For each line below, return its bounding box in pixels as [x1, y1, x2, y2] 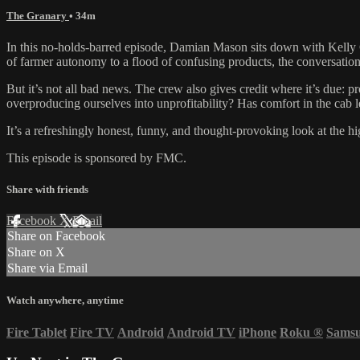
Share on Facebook [7, 229, 105, 243]
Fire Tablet [6, 325, 67, 339]
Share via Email [7, 261, 88, 276]
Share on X [7, 245, 65, 260]
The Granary [6, 9, 69, 22]
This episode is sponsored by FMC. [6, 150, 186, 165]
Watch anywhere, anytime [6, 294, 124, 307]
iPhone [239, 325, 276, 339]
